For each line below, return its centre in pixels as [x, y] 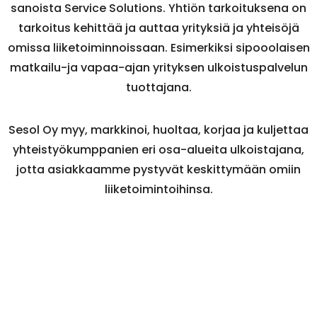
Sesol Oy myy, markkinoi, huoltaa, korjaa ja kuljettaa [158, 130]
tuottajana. [158, 87]
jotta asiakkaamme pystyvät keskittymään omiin [158, 169]
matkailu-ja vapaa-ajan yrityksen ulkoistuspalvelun [158, 68]
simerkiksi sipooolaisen [243, 48]
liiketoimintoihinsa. [158, 189]
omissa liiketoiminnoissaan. [87, 48]
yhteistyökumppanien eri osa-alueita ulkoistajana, [158, 150]
